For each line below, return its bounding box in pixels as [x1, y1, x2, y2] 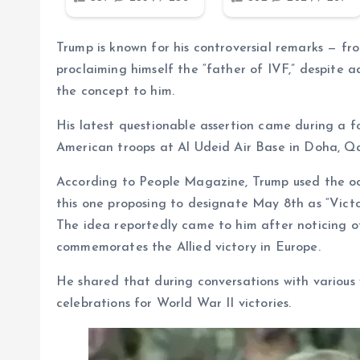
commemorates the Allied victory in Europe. [56, 241, 321, 255]
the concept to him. [56, 85, 175, 99]
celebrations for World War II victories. [56, 297, 292, 311]
